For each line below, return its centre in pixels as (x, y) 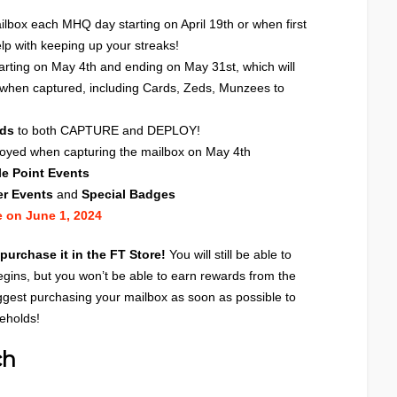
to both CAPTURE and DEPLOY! (109, 130)
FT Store (136, 254)
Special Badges (127, 194)
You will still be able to (229, 254)
